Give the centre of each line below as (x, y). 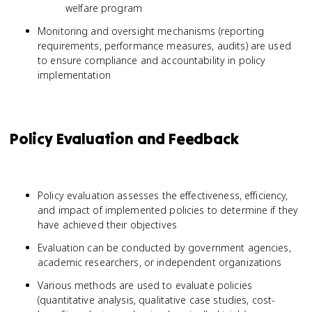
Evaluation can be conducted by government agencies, (164, 248)
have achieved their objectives (107, 225)
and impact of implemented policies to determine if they (168, 210)
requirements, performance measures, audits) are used (164, 46)
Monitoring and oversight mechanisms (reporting (151, 31)
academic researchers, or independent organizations (160, 262)
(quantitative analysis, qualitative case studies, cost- (157, 300)
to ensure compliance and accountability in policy (152, 60)
